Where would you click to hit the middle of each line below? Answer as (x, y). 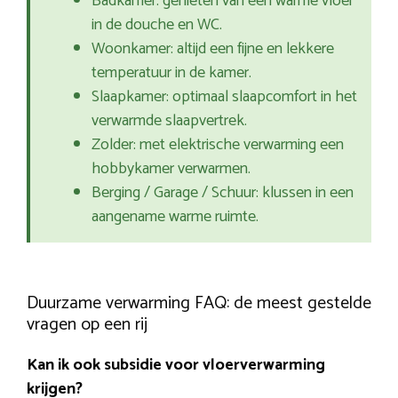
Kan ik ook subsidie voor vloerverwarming (176, 366)
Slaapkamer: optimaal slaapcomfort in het (224, 97)
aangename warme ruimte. (175, 217)
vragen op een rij (87, 325)
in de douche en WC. (157, 25)
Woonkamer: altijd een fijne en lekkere (213, 49)
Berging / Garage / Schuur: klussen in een (223, 193)
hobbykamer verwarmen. (171, 169)
